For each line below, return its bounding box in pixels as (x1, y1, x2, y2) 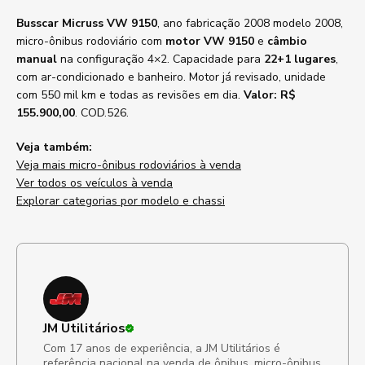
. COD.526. (75, 105, 129, 121)
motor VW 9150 (165, 33, 254, 49)
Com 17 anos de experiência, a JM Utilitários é (43, 341, 280, 356)
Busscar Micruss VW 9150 (16, 15, 157, 31)
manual (16, 51, 57, 67)
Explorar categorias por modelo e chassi (16, 193, 225, 209)
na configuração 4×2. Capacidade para (57, 51, 264, 67)
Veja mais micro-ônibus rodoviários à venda (16, 157, 241, 173)
